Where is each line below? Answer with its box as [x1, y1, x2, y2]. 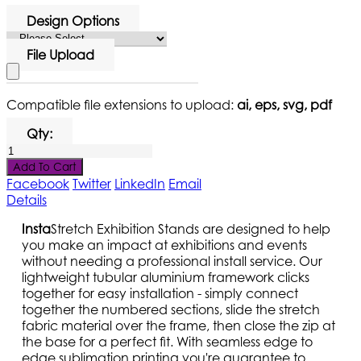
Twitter [73, 175, 111, 192]
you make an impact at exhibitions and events [22, 236, 308, 253]
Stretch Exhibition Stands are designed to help [51, 220, 331, 237]
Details [6, 191, 47, 208]
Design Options [27, 12, 119, 29]
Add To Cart [13, 160, 77, 173]
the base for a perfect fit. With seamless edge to [22, 333, 313, 350]
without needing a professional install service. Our [22, 252, 323, 269]
